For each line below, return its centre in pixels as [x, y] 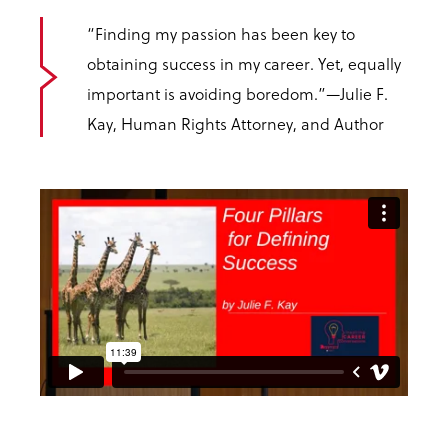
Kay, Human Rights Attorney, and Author [237, 124]
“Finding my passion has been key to [221, 34]
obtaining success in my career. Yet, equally [244, 64]
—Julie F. [357, 94]
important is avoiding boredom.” [206, 94]
